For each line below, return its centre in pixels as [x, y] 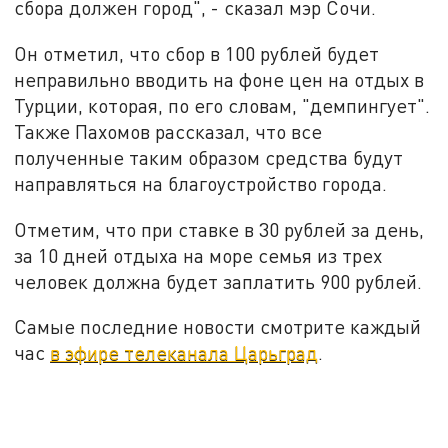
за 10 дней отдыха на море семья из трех [198, 255]
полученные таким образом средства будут [209, 157]
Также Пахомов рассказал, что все [168, 131]
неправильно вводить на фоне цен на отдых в [219, 79]
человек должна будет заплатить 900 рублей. [218, 281]
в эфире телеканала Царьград [184, 353]
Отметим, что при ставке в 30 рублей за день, [219, 229]
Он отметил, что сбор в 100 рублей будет [197, 53]
